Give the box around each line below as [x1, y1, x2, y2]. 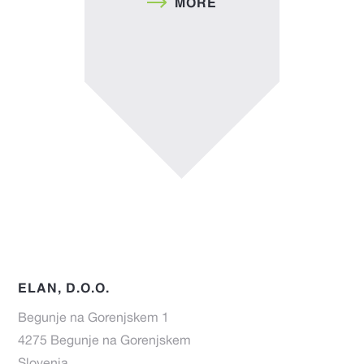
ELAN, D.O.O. [18, 279, 110, 295]
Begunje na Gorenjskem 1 [18, 312, 170, 326]
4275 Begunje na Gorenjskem [18, 335, 192, 349]
